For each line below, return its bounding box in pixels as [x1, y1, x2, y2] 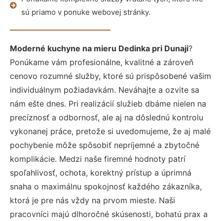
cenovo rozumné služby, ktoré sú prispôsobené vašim [10, 71, 211, 81]
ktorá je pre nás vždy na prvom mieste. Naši [10, 195, 175, 205]
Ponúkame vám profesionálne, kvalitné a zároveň [10, 57, 193, 67]
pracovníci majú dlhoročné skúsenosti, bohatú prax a [10, 209, 208, 219]
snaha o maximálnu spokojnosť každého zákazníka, [10, 182, 202, 191]
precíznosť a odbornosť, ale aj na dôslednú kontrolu [10, 112, 203, 122]
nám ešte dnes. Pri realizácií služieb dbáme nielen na [10, 99, 206, 109]
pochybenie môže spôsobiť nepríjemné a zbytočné [10, 140, 199, 150]
